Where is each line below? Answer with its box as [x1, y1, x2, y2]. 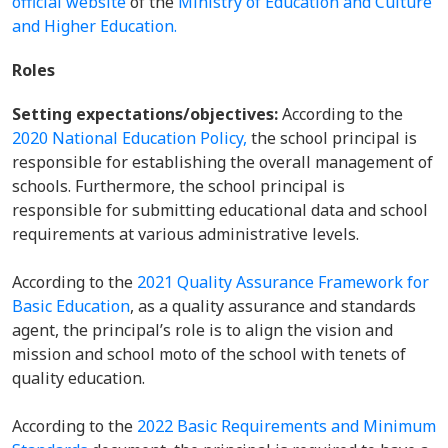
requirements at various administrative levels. [12, 223, 367, 245]
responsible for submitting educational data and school [12, 199, 428, 221]
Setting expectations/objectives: [12, 103, 278, 125]
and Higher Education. [12, 15, 177, 37]
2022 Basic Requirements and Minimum [137, 415, 436, 437]
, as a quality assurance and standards [130, 295, 416, 317]
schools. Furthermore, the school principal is [12, 175, 345, 197]
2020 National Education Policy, [12, 127, 247, 149]
